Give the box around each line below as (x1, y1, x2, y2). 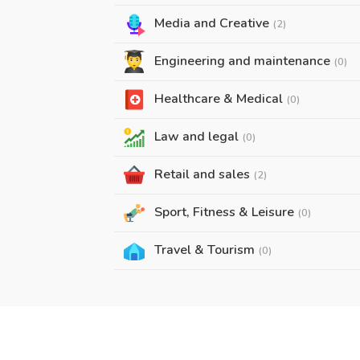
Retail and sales (154, 166, 253, 183)
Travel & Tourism (154, 241, 258, 259)
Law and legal (154, 128, 242, 145)
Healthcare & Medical (154, 90, 286, 108)
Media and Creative (154, 14, 272, 32)
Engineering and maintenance (154, 52, 333, 70)
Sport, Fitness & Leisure (154, 203, 297, 221)
